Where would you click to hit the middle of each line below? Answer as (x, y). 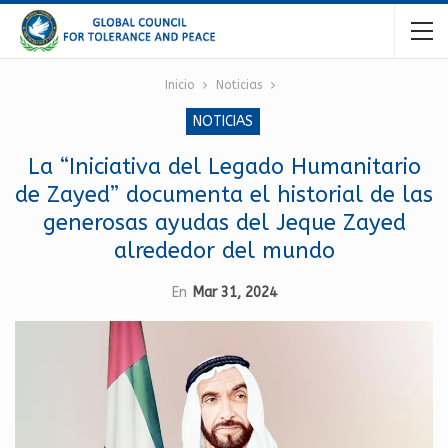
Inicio (179, 85)
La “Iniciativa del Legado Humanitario (224, 167)
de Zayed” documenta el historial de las (224, 195)
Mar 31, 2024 (234, 292)
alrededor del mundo (224, 251)
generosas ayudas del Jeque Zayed (224, 223)
